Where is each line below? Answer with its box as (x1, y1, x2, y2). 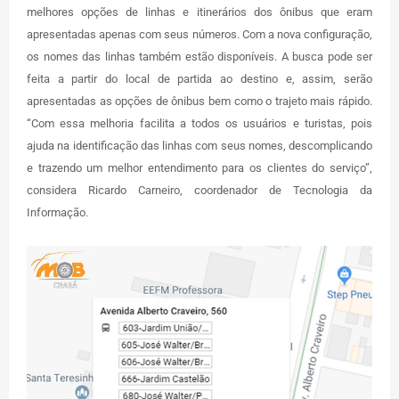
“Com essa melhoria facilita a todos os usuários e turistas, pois (27, 116, 372, 130)
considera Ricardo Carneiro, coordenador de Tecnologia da (27, 183, 372, 197)
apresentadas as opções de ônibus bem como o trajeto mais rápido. (27, 94, 372, 108)
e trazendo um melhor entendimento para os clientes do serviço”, (27, 160, 372, 175)
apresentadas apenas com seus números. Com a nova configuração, (27, 27, 372, 41)
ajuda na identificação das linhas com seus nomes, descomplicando (27, 138, 372, 152)
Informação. (27, 205, 88, 219)
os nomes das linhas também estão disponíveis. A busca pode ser (27, 49, 372, 63)
